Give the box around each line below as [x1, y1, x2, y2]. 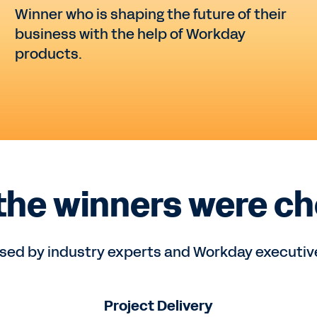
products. [15, 44, 83, 64]
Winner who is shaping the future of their [15, 4, 287, 25]
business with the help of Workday [15, 24, 246, 45]
